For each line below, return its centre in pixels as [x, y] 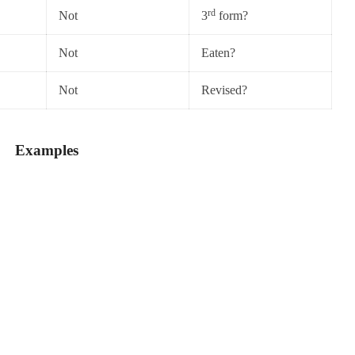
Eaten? [218, 53]
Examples [47, 150]
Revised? [224, 90]
